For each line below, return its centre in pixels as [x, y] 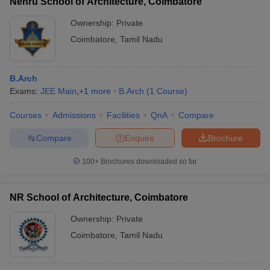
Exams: [25, 91]
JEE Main [58, 91]
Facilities [123, 115]
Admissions [74, 115]
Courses [26, 115]
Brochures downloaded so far [148, 162]
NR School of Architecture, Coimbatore [99, 197]
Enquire [140, 138]
